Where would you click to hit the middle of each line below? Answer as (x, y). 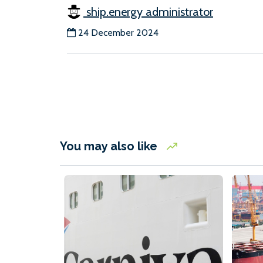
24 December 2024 (118, 32)
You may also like (110, 146)
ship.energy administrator (148, 11)
